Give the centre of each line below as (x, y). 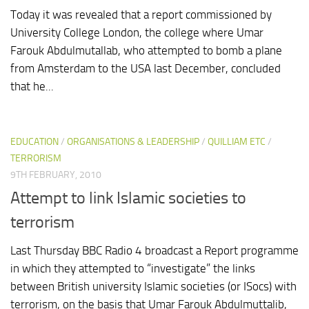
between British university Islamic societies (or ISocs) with (153, 287)
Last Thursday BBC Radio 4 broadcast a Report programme (154, 251)
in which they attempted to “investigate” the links (133, 269)
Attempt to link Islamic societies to (128, 198)
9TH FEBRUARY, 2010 (56, 175)
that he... (32, 86)
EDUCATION (34, 141)
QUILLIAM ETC (237, 141)
